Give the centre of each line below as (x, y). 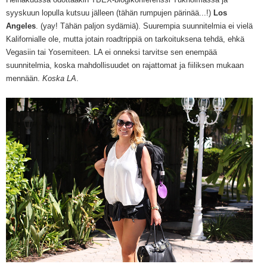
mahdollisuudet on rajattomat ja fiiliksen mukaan (161, 66)
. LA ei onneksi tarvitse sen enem (147, 52)
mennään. (24, 79)
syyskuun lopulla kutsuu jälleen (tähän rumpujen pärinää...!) (110, 13)
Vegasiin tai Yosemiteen (47, 52)
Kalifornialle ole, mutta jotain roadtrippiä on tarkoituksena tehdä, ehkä (125, 39)
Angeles (21, 26)
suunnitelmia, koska (42, 66)
